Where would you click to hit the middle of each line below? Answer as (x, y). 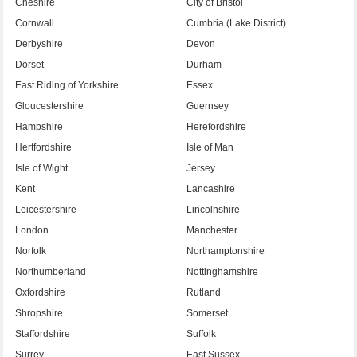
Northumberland (51, 271)
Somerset (207, 313)
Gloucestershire (50, 106)
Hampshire (39, 126)
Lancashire (211, 188)
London (32, 230)
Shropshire (39, 313)
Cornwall (35, 23)
